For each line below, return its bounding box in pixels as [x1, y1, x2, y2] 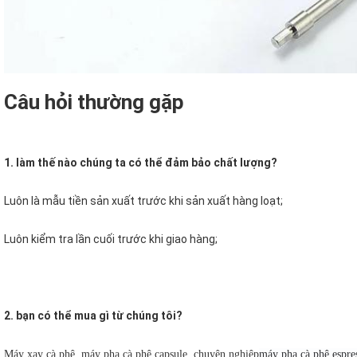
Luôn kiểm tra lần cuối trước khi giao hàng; [4, 232, 218, 245]
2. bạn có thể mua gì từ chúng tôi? [4, 308, 182, 322]
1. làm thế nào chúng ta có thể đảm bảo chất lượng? [4, 155, 277, 169]
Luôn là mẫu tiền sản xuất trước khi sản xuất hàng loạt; [4, 194, 283, 207]
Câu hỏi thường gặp [4, 89, 184, 114]
